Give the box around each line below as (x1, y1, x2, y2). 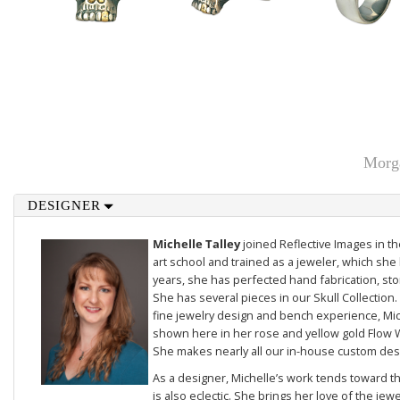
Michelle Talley (152, 236, 243, 252)
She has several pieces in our (152, 289, 313, 305)
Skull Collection (312, 289, 395, 305)
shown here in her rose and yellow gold (152, 325, 368, 341)
